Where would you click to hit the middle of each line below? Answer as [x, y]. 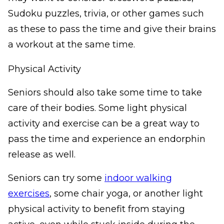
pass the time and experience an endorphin [107, 139]
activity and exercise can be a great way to [104, 124]
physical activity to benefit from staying [96, 209]
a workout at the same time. [71, 45]
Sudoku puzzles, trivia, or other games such [106, 14]
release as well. [42, 155]
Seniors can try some [55, 178]
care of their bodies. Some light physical [97, 108]
